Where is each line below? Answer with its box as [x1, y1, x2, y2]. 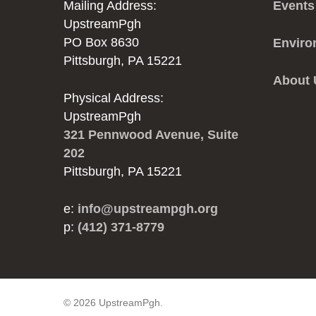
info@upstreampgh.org [78, 202, 219, 216]
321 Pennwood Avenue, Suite [63, 128, 239, 142]
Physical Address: [63, 91, 164, 105]
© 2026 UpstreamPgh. [63, 297, 163, 308]
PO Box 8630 [63, 35, 140, 49]
